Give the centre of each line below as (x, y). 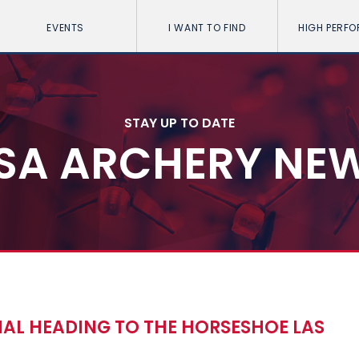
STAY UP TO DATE (179, 123)
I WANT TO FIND (207, 28)
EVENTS (65, 28)
